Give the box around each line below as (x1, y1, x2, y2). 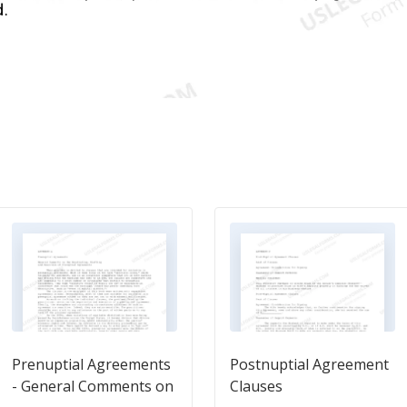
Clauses (230, 376, 283, 396)
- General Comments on (12, 376, 174, 396)
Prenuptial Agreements (12, 354, 171, 374)
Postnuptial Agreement (230, 354, 389, 374)
